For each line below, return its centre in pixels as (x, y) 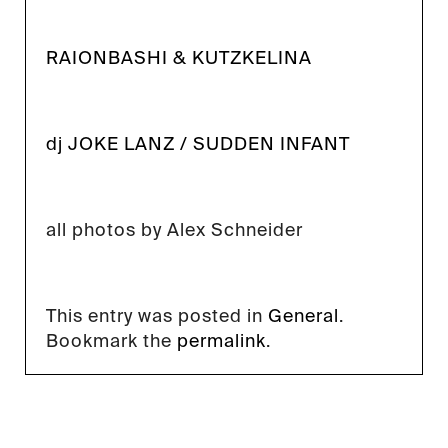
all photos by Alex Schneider (174, 230)
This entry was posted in (157, 316)
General (303, 316)
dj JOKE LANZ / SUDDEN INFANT (198, 144)
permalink (221, 341)
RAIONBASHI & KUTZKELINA (179, 58)
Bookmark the (111, 341)
